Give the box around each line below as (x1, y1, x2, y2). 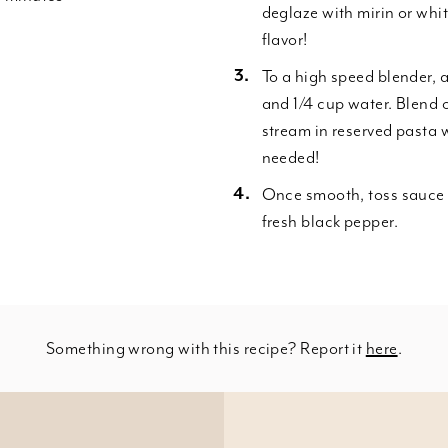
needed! (261, 146, 320, 168)
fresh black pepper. (261, 210, 402, 232)
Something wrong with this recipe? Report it (45, 337, 366, 359)
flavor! (261, 28, 312, 50)
